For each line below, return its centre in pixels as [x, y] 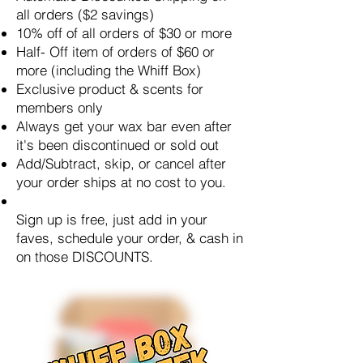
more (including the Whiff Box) [109, 70]
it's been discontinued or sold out [117, 145]
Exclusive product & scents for [110, 89]
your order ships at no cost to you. [121, 182]
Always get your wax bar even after [124, 126]
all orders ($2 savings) [85, 14]
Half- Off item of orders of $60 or [115, 51]
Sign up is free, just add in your [112, 219]
